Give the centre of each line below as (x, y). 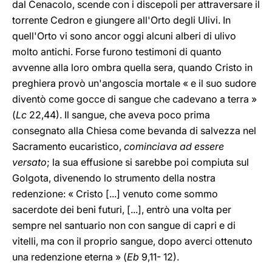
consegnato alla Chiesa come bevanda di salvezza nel (134, 131)
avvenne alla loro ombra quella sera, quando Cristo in (132, 67)
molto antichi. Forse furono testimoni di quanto (117, 52)
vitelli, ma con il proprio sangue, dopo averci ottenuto (132, 241)
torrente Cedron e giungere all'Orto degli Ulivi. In (121, 20)
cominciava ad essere (174, 146)
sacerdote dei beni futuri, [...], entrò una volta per (122, 209)
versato (29, 162)
